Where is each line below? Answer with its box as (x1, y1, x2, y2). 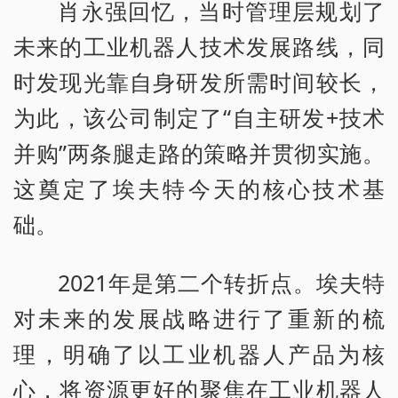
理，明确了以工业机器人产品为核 (13, 338, 385, 370)
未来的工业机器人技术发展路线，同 (13, 31, 385, 62)
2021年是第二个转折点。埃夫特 (58, 267, 385, 298)
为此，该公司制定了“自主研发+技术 (13, 102, 385, 133)
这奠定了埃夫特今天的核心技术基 (13, 173, 385, 204)
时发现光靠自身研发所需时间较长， (13, 67, 385, 98)
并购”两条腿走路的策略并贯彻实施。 (13, 138, 385, 169)
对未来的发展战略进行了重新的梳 (13, 303, 385, 334)
